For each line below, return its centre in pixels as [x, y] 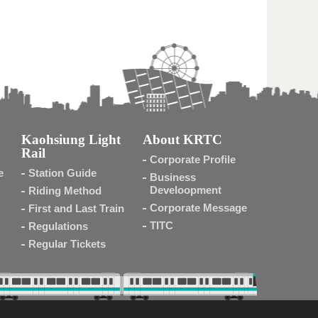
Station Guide [62, 173]
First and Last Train [76, 208]
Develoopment [185, 190]
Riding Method [65, 191]
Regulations [58, 226]
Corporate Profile [192, 159]
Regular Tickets [67, 244]
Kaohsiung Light [71, 139]
